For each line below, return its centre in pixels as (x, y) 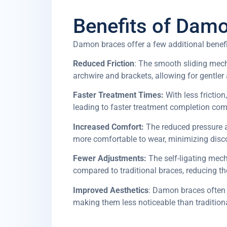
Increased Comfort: (108, 127)
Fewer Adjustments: (110, 159)
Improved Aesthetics (111, 190)
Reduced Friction (104, 63)
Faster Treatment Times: (118, 95)
